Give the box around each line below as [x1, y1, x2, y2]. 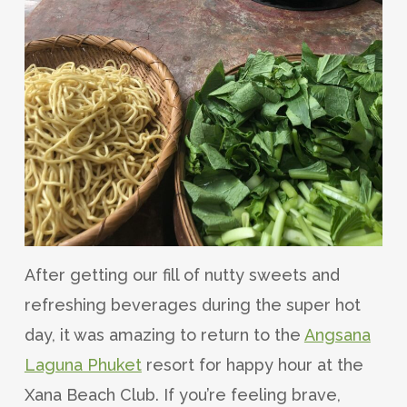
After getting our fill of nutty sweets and [24, 264, 340, 284]
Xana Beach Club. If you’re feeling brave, [24, 384, 341, 404]
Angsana [303, 324, 371, 344]
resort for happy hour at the [141, 354, 363, 374]
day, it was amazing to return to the [24, 324, 304, 344]
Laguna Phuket [24, 354, 142, 374]
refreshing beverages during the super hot [24, 294, 361, 314]
